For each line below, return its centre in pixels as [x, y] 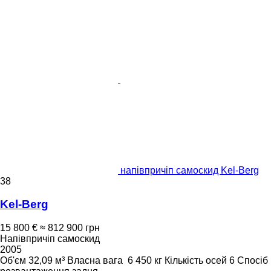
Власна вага [95, 260]
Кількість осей [196, 260]
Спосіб [253, 260]
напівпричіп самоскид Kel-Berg [190, 170]
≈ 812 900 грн [70, 228]
